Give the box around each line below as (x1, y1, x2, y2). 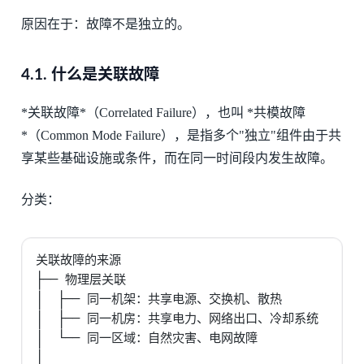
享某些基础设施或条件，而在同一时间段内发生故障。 (20, 151, 333, 166)
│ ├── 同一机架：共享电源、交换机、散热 (36, 291, 283, 307)
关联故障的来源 (36, 252, 122, 268)
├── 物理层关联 (36, 271, 127, 288)
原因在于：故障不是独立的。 (20, 17, 190, 32)
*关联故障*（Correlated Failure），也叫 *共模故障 (20, 106, 305, 120)
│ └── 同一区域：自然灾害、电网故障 (36, 330, 258, 346)
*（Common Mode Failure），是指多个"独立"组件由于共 (20, 128, 341, 143)
